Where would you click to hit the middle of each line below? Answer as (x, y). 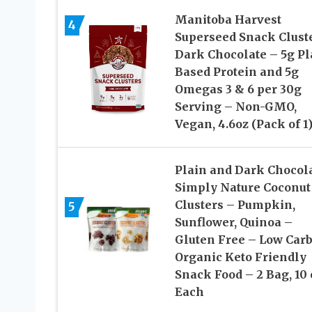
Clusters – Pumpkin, (235, 204)
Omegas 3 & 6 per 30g (238, 89)
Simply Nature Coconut (242, 187)
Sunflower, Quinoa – (233, 222)
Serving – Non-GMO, (235, 106)
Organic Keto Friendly (240, 257)
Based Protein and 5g (236, 71)
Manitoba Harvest (228, 19)
